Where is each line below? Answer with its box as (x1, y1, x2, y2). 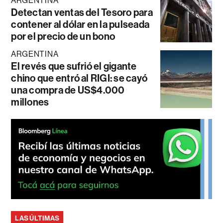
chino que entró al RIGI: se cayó (11, 72, 148, 84)
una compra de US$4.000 (11, 84, 125, 96)
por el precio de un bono (11, 30, 115, 42)
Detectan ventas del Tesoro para (11, 6, 153, 18)
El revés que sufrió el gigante (11, 60, 137, 72)
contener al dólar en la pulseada (11, 18, 150, 30)
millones (11, 96, 49, 108)
